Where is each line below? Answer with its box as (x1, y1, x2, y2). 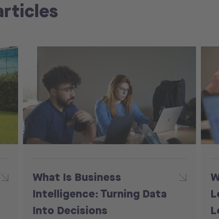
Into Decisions (33, 202, 108, 218)
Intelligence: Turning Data (33, 186, 167, 201)
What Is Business (33, 169, 122, 185)
